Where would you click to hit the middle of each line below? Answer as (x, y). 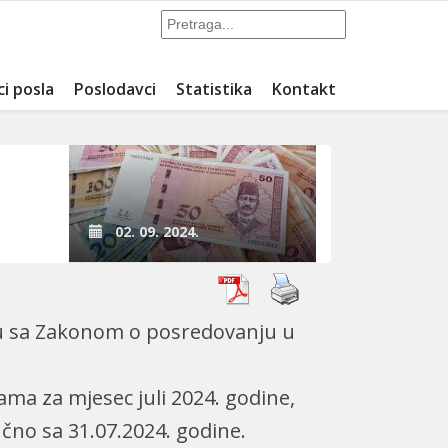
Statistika (214, 89)
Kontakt (304, 89)
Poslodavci (115, 89)
